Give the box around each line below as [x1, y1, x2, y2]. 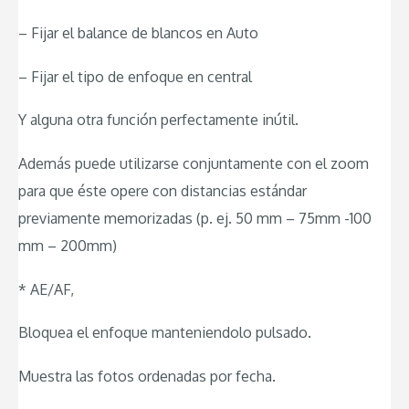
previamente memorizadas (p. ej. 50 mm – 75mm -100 [18, 208, 372, 227]
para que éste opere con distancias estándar [18, 181, 307, 200]
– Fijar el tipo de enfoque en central [18, 67, 252, 86]
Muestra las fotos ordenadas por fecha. [18, 366, 276, 385]
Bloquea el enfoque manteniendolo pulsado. [18, 323, 311, 342]
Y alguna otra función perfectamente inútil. [18, 110, 299, 130]
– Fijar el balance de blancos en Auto [18, 24, 258, 43]
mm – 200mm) [18, 236, 117, 255]
